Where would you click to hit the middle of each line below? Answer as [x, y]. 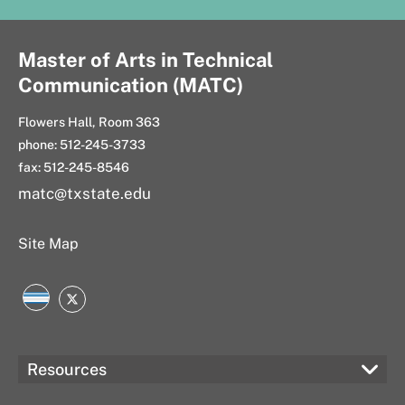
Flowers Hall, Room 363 [89, 122]
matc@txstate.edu [85, 193]
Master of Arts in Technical [146, 59]
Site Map [48, 243]
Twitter [101, 303]
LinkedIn [71, 301]
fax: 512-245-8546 [74, 167]
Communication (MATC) [131, 85]
